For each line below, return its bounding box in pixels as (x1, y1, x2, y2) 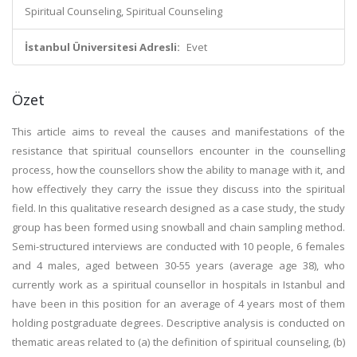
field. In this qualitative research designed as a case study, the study (12, 201, 345, 215)
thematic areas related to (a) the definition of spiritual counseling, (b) (12, 335, 345, 349)
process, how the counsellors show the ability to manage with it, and (12, 163, 345, 177)
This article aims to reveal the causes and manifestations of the (12, 124, 345, 139)
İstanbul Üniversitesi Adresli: (25, 40, 180, 54)
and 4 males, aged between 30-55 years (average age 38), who (12, 258, 345, 273)
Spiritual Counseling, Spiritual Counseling (25, 4, 222, 18)
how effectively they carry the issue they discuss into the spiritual (12, 182, 345, 196)
